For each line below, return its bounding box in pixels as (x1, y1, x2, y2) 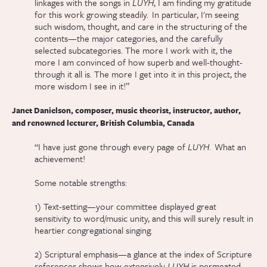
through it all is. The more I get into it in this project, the (35, 67, 247, 81)
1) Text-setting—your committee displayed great (35, 200, 217, 213)
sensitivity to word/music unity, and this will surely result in (35, 212, 254, 225)
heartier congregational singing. (35, 223, 153, 237)
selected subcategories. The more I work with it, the (35, 44, 233, 57)
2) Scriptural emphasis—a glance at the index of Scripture (35, 247, 253, 261)
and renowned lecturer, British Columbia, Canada (12, 117, 194, 129)
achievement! (35, 152, 86, 166)
